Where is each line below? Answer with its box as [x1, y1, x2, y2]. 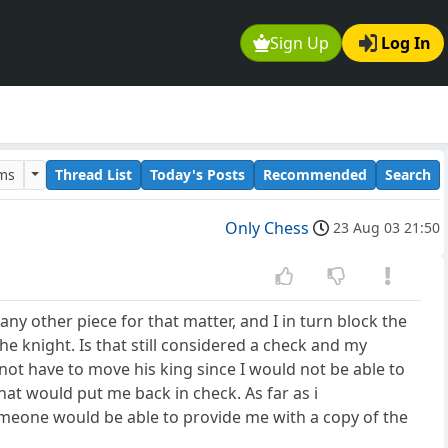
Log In [381, 32, 431, 55]
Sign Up [270, 32, 330, 55]
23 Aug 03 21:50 [333, 218, 440, 238]
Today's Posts [150, 164, 245, 184]
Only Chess [225, 217, 309, 240]
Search [385, 164, 431, 184]
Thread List [55, 164, 132, 184]
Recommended [263, 164, 367, 184]
